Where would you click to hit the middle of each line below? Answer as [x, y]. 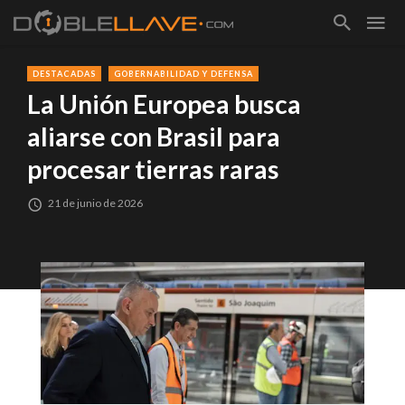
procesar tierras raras [153, 170]
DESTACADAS [64, 74]
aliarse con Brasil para [154, 137]
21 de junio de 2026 [96, 203]
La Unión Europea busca [164, 104]
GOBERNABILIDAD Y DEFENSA [184, 74]
